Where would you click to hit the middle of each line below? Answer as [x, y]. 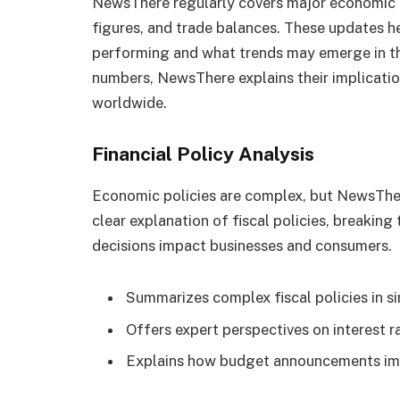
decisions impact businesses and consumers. [242, 246]
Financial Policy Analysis [203, 154]
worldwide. [129, 102]
